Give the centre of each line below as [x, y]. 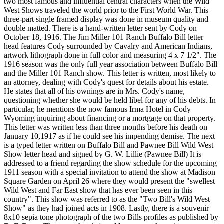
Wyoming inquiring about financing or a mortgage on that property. [110, 118]
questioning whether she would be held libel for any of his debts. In [110, 100]
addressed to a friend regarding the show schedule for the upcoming [110, 163]
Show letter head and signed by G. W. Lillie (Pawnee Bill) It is [103, 154]
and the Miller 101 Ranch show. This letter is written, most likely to [110, 73]
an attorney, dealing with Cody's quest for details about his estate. [106, 82]
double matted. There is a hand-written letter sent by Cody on [100, 28]
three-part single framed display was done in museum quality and [106, 19]
